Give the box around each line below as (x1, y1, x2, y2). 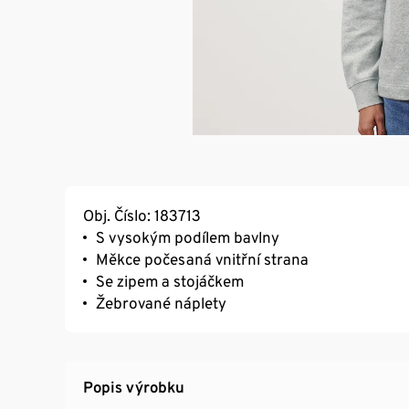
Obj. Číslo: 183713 (83, 205, 201, 225)
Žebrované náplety (96, 293, 226, 312)
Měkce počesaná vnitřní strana (96, 249, 309, 268)
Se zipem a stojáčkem (96, 271, 244, 290)
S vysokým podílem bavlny (96, 227, 279, 246)
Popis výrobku (83, 377, 184, 396)
